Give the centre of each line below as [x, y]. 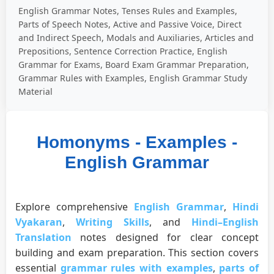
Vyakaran [39, 222]
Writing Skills [113, 222]
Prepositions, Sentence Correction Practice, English [123, 51]
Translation [43, 238]
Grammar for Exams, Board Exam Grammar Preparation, [134, 65]
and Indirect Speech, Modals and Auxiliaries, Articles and [136, 38]
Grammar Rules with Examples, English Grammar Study [133, 78]
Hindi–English [225, 222]
